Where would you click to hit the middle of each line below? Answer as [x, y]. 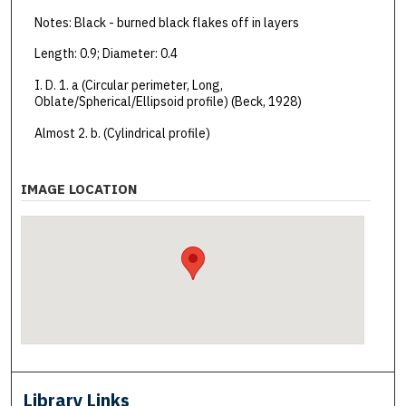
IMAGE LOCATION [79, 189]
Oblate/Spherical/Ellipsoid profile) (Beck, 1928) [168, 101]
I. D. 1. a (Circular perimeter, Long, [128, 85]
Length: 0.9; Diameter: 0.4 [106, 54]
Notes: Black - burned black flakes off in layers [166, 22]
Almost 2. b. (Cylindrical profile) [122, 133]
